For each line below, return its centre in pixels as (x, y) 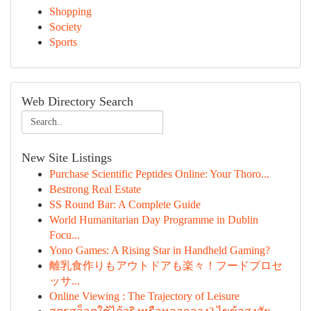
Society (66, 27)
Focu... (65, 235)
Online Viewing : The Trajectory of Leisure (144, 296)
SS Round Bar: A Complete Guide (125, 204)
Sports (63, 42)
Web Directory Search (77, 101)
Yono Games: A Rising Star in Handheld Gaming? (160, 250)
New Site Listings (67, 158)
